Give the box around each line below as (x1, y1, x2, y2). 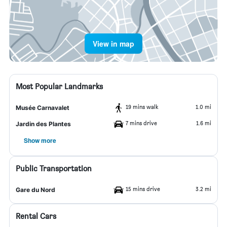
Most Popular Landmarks (16, 82, 103, 91)
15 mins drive (126, 185, 160, 193)
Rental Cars (16, 211, 56, 221)
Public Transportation (16, 164, 92, 173)
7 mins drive (126, 119, 157, 127)
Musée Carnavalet (16, 104, 69, 111)
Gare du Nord (16, 186, 55, 194)
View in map (93, 39, 134, 49)
